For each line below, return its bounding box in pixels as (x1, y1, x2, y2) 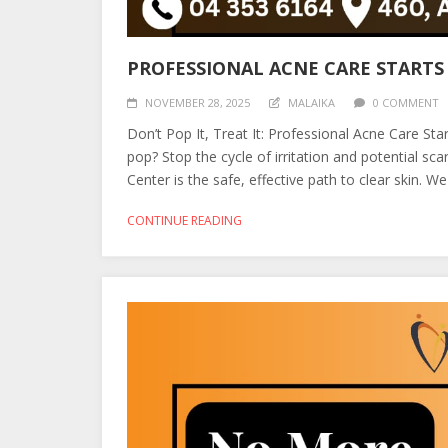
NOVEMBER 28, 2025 (145, 95, 250, 110)
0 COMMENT (373, 95, 439, 110)
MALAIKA (288, 95, 335, 110)
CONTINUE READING (127, 212, 242, 229)
